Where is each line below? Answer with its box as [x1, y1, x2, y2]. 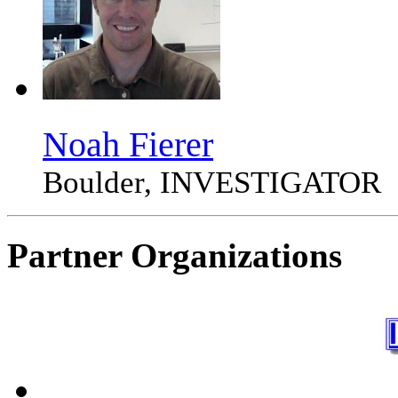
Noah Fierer [43, 123, 213, 164]
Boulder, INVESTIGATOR [43, 165, 381, 201]
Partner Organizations [7, 236, 342, 275]
